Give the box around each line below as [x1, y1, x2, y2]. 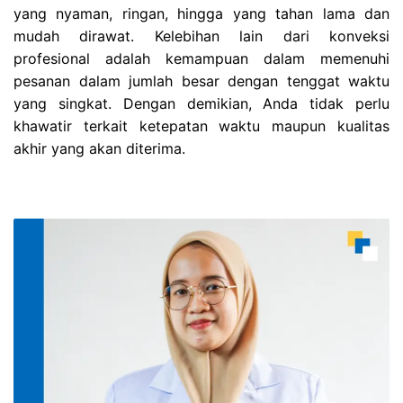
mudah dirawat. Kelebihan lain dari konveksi [13, 26, 390, 45]
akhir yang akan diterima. [13, 139, 185, 157]
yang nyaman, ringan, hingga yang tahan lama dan [13, 4, 390, 22]
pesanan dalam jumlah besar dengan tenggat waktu [13, 71, 390, 90]
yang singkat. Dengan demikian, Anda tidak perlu [13, 94, 390, 112]
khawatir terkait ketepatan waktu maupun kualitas [13, 116, 390, 135]
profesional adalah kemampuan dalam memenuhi [13, 49, 390, 67]
